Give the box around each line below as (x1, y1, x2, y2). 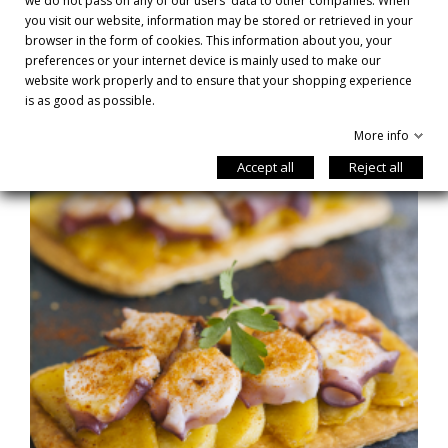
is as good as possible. (25, 92, 155, 109)
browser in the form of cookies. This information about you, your (25, 32, 392, 49)
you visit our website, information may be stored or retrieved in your (25, 12, 413, 29)
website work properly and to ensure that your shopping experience (25, 72, 412, 89)
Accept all (237, 158, 294, 176)
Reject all (349, 158, 403, 176)
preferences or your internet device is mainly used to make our (25, 52, 381, 69)
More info (354, 127, 409, 144)
